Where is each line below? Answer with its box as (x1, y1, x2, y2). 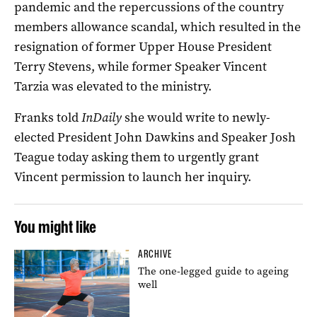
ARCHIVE (138, 247, 173, 260)
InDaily (81, 108, 125, 126)
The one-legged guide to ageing (138, 263, 289, 278)
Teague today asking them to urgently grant (14, 148, 259, 166)
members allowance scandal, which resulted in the (14, 18, 301, 35)
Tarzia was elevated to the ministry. (14, 77, 212, 95)
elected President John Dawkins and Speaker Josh (14, 128, 296, 146)
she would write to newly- (125, 108, 270, 126)
